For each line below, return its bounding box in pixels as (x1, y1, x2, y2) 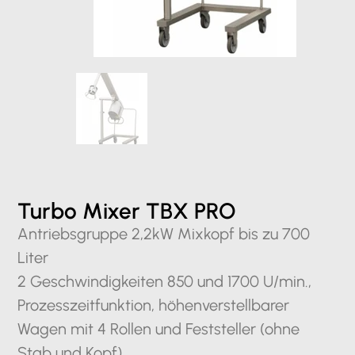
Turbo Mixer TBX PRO (17, 197, 237, 224)
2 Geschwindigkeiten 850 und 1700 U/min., (17, 272, 312, 291)
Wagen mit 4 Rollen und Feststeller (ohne (17, 319, 300, 338)
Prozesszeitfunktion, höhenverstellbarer (17, 296, 290, 315)
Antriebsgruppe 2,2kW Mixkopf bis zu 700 (17, 224, 311, 243)
